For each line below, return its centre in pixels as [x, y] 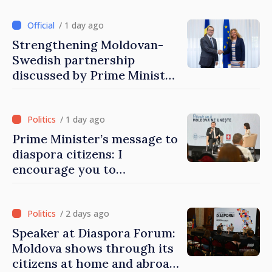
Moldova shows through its [93, 248]
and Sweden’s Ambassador [89, 90]
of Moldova [45, 200]
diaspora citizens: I [67, 154]
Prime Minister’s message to [95, 139]
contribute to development [91, 185]
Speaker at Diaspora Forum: [94, 233]
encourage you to [64, 169]
